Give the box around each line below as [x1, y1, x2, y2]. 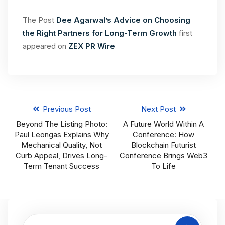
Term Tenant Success [24, 161, 100, 171]
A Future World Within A [123, 119, 204, 129]
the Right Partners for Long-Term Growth [23, 28, 179, 38]
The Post [23, 15, 56, 25]
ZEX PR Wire [68, 41, 115, 51]
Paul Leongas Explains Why [14, 130, 109, 140]
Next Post [141, 104, 178, 115]
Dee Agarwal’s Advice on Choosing [56, 15, 190, 25]
